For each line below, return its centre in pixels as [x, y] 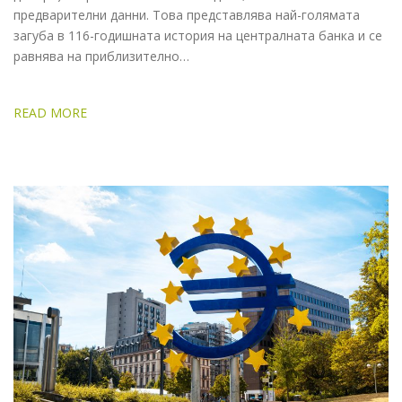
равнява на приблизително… [101, 57]
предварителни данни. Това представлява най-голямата [187, 15]
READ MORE [50, 113]
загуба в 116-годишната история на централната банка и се [198, 36]
